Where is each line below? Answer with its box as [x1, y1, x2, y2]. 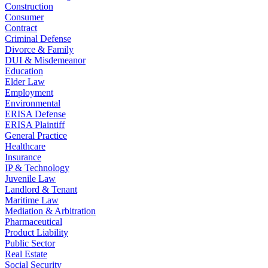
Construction [5, 1, 53, 12]
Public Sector [5, 238, 55, 249]
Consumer [5, 12, 44, 23]
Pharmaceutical [5, 217, 62, 227]
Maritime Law [5, 195, 59, 206]
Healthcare [5, 141, 45, 152]
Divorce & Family [5, 44, 74, 55]
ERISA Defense [5, 109, 66, 120]
